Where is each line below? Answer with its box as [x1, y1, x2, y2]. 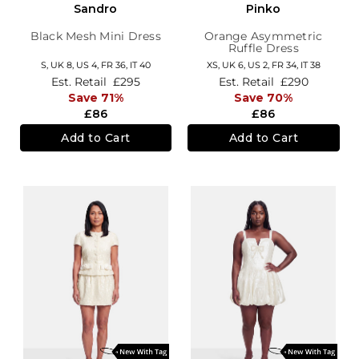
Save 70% [234, 90, 293, 105]
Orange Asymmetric [204, 29, 323, 44]
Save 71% [67, 90, 123, 105]
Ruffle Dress [228, 41, 299, 56]
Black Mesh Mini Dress [30, 29, 161, 44]
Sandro [74, 2, 118, 17]
